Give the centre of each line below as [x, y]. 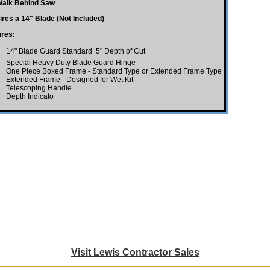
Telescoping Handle [39, 88]
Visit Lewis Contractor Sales [135, 252]
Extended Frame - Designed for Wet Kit [70, 80]
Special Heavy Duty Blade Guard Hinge [71, 63]
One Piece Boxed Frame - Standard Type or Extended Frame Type [114, 71]
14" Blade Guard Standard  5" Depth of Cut [76, 52]
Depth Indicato [30, 97]
